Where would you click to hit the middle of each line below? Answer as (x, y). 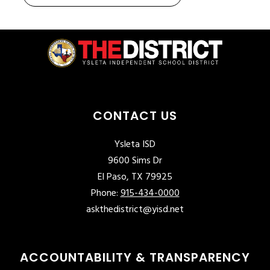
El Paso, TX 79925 (135, 177)
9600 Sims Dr (135, 161)
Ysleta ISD (135, 145)
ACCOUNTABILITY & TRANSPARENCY (135, 258)
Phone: (105, 194)
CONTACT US (135, 116)
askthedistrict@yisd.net (135, 210)
